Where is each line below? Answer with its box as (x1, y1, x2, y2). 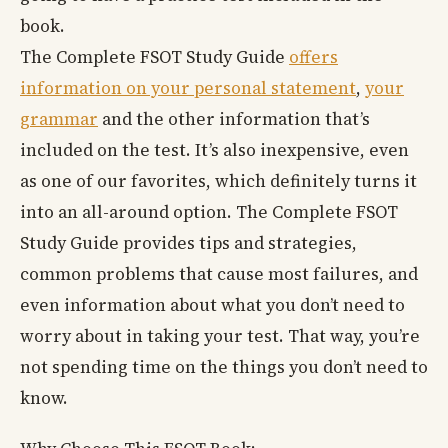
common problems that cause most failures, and (20, 261, 418, 286)
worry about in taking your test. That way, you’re (20, 323, 420, 348)
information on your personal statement (20, 75, 356, 100)
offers (289, 44, 338, 69)
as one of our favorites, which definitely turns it (20, 168, 417, 193)
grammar (20, 106, 98, 131)
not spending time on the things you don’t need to (20, 354, 428, 379)
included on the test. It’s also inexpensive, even (20, 137, 409, 162)
